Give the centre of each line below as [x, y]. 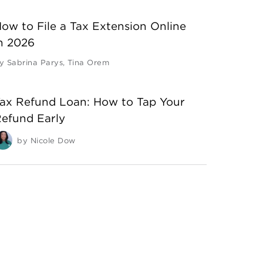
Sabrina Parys [35, 62]
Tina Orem [88, 62]
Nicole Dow [53, 140]
